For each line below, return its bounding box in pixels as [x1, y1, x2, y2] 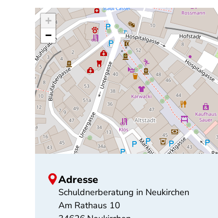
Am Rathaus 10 [58, 200, 120, 211]
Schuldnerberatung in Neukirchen [58, 186, 189, 198]
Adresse [58, 173, 98, 186]
